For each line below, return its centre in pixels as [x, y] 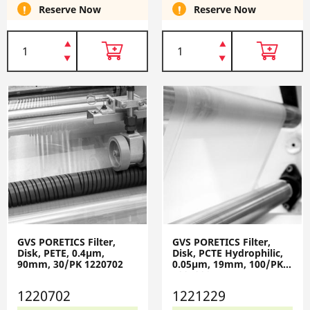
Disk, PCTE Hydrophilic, [228, 253]
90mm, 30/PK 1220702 [70, 264]
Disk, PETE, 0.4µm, [61, 253]
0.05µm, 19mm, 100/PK [228, 264]
